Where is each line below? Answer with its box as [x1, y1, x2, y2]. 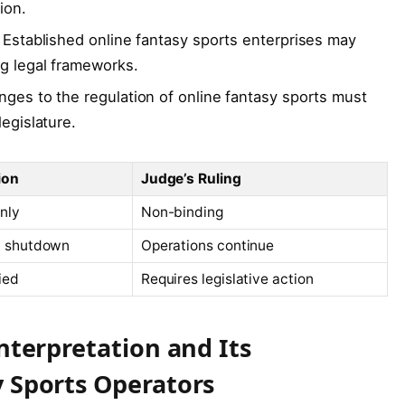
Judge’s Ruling [140, 170, 241, 188]
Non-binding [140, 203, 223, 221]
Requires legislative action [140, 270, 314, 288]
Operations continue [140, 237, 275, 255]
